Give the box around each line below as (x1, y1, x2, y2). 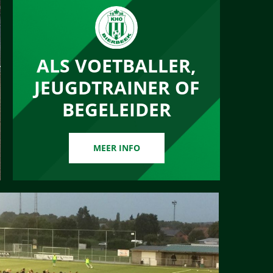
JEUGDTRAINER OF (34, 74, 199, 100)
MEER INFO (93, 141, 140, 154)
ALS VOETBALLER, (37, 52, 196, 78)
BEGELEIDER (62, 96, 171, 122)
